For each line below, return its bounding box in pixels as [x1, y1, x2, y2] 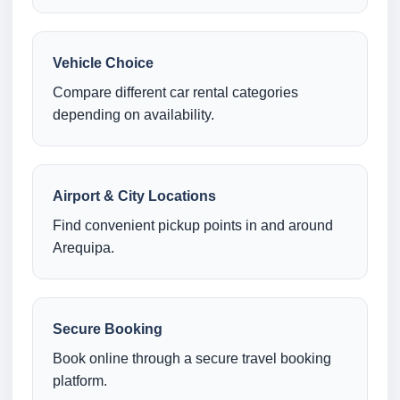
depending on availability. [53, 107, 214, 123]
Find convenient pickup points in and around [53, 218, 333, 234]
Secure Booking [53, 321, 162, 337]
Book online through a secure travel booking [53, 351, 331, 367]
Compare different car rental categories [53, 85, 298, 101]
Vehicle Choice [53, 55, 154, 71]
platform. [53, 373, 107, 389]
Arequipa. [53, 240, 114, 256]
